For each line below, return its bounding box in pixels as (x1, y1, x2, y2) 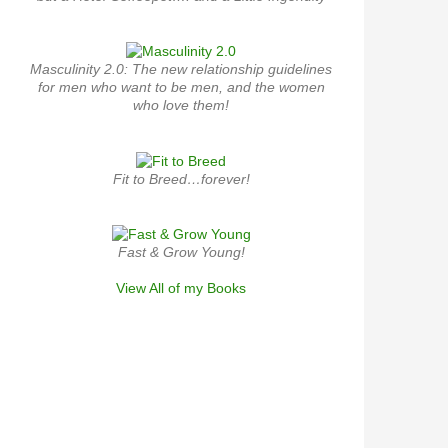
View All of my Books (116, 280, 246, 297)
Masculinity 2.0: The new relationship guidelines (30, 61, 332, 78)
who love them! (133, 97, 229, 114)
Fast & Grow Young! (117, 244, 245, 261)
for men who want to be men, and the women (37, 79, 325, 96)
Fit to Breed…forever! (112, 170, 250, 187)
